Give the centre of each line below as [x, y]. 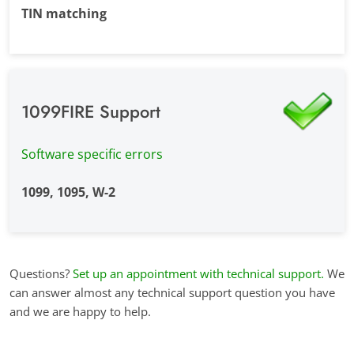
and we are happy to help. [82, 312]
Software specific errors [92, 154]
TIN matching [64, 13]
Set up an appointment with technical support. [198, 274]
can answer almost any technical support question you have [172, 293]
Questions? [41, 274]
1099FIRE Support [90, 111]
